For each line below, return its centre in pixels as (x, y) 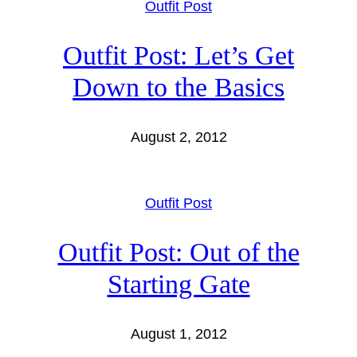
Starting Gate (178, 284)
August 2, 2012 (178, 137)
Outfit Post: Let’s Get (178, 56)
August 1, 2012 (178, 333)
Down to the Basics (178, 88)
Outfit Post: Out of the (178, 252)
